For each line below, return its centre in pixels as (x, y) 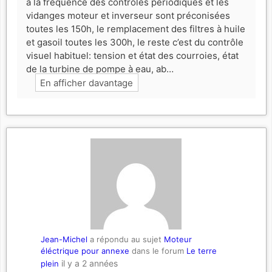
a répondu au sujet (125, 240)
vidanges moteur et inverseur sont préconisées (128, 16)
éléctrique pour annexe (85, 251)
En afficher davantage (87, 83)
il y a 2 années (89, 263)
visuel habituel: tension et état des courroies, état (132, 56)
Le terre (201, 251)
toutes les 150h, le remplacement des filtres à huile (135, 29)
